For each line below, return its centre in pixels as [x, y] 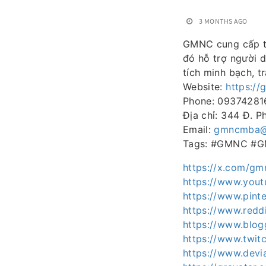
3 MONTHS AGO [223, 21]
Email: [199, 129]
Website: [205, 87]
